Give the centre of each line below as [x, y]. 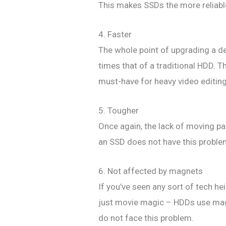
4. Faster [115, 34]
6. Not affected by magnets [151, 171]
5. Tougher [119, 111]
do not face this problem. [146, 218]
